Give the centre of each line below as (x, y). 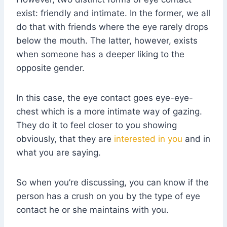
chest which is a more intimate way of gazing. (109, 112)
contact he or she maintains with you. (92, 210)
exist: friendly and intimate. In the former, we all (113, 13)
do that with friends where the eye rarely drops (112, 27)
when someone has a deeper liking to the (100, 54)
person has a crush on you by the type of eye (108, 196)
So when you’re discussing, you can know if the (112, 183)
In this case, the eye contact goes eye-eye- (105, 98)
